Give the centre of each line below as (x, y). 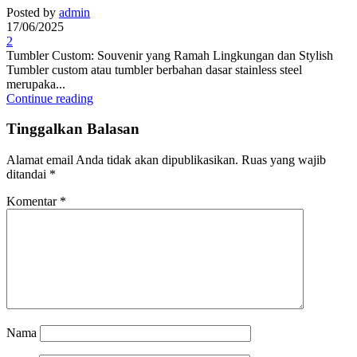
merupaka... (36, 84)
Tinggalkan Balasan (73, 129)
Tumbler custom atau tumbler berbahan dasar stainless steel (154, 69)
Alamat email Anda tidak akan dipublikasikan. (122, 160)
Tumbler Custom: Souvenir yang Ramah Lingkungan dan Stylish (170, 55)
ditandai (28, 175)
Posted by (31, 12)
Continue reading (50, 98)
